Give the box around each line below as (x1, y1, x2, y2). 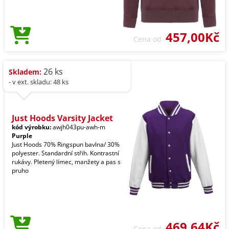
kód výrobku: (12, 122, 51, 131)
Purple (12, 131, 32, 140)
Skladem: (9, 66, 41, 77)
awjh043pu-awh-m (51, 122, 105, 131)
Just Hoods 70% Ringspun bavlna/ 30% (12, 140, 120, 149)
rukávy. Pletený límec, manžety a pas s (12, 157, 121, 166)
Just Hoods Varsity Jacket (12, 112, 113, 124)
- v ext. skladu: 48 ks (9, 77, 68, 86)
